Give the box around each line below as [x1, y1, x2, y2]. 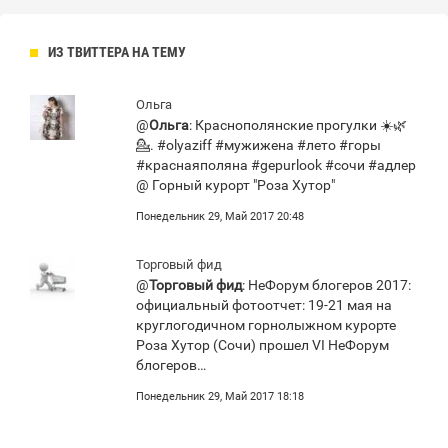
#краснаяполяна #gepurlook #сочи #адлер [136, 157, 416, 173]
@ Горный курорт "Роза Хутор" [136, 177, 335, 193]
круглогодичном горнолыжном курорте [136, 317, 396, 333]
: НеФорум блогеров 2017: [242, 277, 411, 293]
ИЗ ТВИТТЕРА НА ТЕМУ [48, 44, 186, 60]
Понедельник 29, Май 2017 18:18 [136, 390, 304, 403]
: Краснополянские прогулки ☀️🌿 [189, 117, 407, 133]
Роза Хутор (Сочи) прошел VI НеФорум [136, 337, 389, 353]
